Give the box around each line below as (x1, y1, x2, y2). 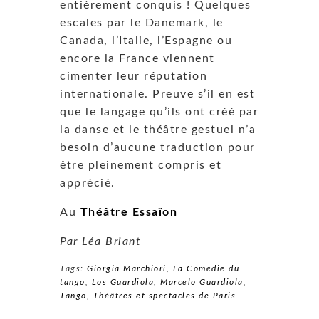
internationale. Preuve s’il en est (60, 88, 255, 100)
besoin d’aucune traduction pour (60, 141, 256, 153)
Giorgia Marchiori (87, 263, 167, 273)
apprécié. (60, 177, 115, 189)
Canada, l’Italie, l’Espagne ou (60, 34, 232, 46)
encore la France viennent (60, 52, 215, 64)
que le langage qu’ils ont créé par (60, 105, 258, 117)
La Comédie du (172, 263, 239, 273)
